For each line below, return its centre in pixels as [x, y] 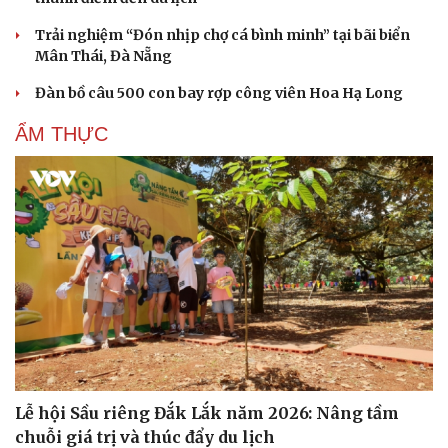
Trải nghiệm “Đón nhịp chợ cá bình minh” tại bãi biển [222, 34]
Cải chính [47, 154]
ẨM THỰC [61, 133]
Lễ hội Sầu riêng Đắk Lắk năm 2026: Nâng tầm [207, 413]
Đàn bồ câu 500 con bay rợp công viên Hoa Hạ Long [219, 92]
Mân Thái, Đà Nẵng [103, 55]
